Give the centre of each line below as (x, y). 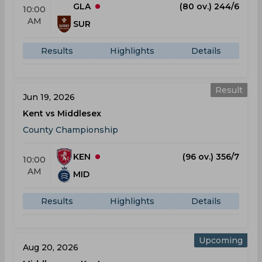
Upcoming (221, 240)
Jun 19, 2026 (49, 97)
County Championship (70, 130)
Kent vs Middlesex (62, 113)
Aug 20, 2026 (51, 247)
